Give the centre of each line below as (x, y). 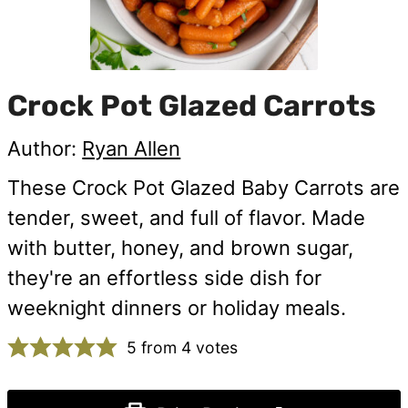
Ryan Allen (132, 148)
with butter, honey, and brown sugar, (181, 247)
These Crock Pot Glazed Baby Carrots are (204, 187)
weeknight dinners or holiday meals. (177, 307)
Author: (45, 148)
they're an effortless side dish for (165, 277)
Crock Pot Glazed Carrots (192, 105)
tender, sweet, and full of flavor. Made (187, 217)
